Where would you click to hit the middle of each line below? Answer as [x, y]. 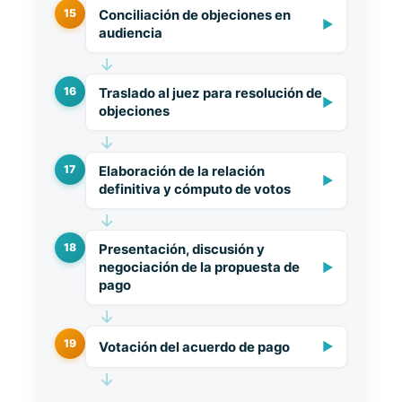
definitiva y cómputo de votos [194, 189]
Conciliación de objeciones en [194, 15]
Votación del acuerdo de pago [194, 347]
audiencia [130, 33]
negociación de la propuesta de [199, 267]
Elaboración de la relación [181, 171]
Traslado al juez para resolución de [210, 93]
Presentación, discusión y [181, 249]
